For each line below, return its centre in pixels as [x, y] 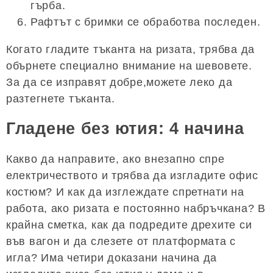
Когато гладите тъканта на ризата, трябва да [130, 49]
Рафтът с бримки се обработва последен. [146, 22]
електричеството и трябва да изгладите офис [132, 175]
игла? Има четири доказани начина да [112, 257]
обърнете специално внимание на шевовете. [129, 66]
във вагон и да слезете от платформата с [121, 241]
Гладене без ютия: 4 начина [125, 129]
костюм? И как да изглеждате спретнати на [125, 192]
